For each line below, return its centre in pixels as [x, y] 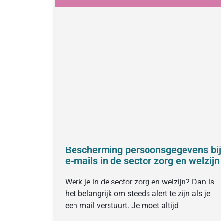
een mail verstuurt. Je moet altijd [122, 205]
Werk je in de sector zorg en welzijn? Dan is [140, 182]
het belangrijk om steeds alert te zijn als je [138, 193]
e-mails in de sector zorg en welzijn [142, 161]
